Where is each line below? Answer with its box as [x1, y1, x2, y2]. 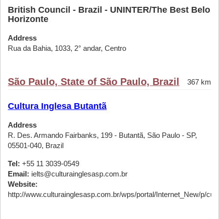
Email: [8, 170, 29, 178]
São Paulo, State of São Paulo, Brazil [8, 76, 179, 87]
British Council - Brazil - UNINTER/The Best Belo [8, 5, 210, 15]
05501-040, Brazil [8, 141, 64, 150]
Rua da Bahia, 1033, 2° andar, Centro [8, 44, 126, 52]
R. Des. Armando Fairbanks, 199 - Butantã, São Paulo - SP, [8, 131, 197, 139]
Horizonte [8, 14, 48, 24]
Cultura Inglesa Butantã [8, 101, 107, 111]
